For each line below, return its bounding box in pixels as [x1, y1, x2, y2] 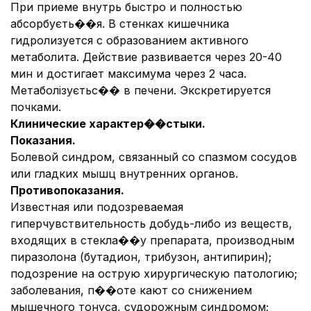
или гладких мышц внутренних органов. [10, 167, 238, 180]
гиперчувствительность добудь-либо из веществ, [10, 217, 292, 230]
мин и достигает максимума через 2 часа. [10, 67, 246, 81]
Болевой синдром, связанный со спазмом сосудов [10, 150, 297, 164]
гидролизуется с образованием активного [10, 33, 249, 47]
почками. [10, 100, 61, 114]
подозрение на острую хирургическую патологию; [10, 267, 297, 280]
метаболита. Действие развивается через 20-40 [10, 50, 282, 64]
